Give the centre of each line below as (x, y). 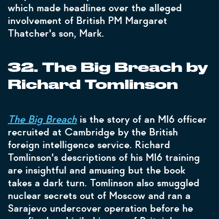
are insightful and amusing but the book (97, 170)
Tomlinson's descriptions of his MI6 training (104, 157)
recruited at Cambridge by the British (93, 132)
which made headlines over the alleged (95, 8)
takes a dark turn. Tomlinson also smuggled (104, 183)
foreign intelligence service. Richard (89, 145)
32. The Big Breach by (108, 68)
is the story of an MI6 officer (142, 119)
